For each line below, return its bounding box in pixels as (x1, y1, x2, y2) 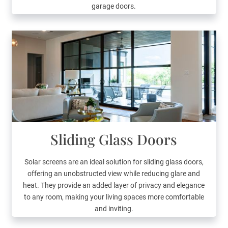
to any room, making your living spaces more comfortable (23, 193, 204, 202)
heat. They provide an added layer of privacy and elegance (23, 181, 205, 190)
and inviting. (94, 205, 133, 213)
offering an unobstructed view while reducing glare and (27, 169, 201, 178)
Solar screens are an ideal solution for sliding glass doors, (24, 158, 204, 166)
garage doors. (92, 2, 136, 11)
